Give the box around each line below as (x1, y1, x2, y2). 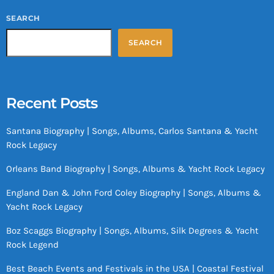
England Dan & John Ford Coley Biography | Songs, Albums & (6, 187, 261, 198)
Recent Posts (6, 94, 98, 112)
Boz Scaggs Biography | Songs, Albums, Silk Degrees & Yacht (6, 224, 259, 236)
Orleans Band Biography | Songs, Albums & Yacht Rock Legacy (6, 163, 265, 174)
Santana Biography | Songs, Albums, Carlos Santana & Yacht (6, 125, 258, 136)
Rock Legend (6, 239, 59, 250)
